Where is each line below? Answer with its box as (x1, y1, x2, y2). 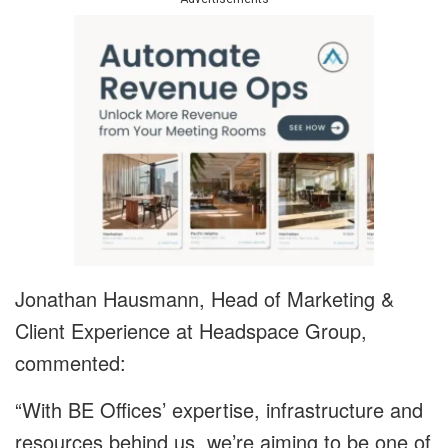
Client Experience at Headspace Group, (15, 316, 367, 346)
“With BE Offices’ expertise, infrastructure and (15, 395, 423, 425)
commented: (15, 348, 126, 378)
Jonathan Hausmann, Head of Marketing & (15, 284, 394, 314)
